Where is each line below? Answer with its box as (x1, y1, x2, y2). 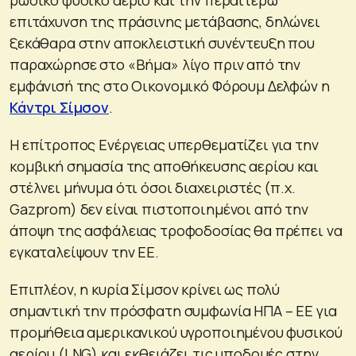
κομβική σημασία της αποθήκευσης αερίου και (10, 156, 319, 176)
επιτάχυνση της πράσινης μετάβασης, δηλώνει (10, 11, 320, 31)
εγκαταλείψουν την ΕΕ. (10, 242, 159, 261)
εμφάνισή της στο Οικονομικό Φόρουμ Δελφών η (10, 75, 330, 95)
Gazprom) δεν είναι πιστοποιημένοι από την (10, 199, 308, 219)
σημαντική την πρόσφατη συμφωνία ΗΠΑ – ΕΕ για (10, 300, 337, 320)
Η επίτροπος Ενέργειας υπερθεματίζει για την (10, 134, 319, 154)
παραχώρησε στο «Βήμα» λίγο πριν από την (10, 54, 301, 74)
